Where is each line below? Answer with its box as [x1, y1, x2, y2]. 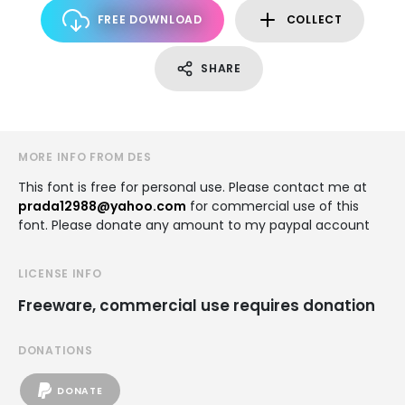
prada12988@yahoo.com [18, 197, 186, 215]
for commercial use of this [186, 197, 359, 215]
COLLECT [286, 12, 343, 27]
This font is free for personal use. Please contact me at [18, 178, 367, 196]
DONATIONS [18, 343, 93, 358]
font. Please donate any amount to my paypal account [18, 216, 370, 234]
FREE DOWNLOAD [97, 12, 202, 27]
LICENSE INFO [18, 266, 102, 281]
